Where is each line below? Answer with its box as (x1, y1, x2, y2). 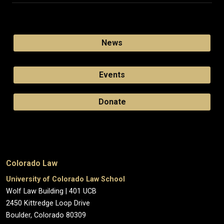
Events (99, 69, 125, 79)
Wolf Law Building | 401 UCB (6, 186, 96, 195)
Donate (98, 96, 126, 106)
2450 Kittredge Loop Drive (6, 198, 90, 207)
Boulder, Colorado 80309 (6, 210, 86, 219)
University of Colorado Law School (6, 174, 125, 183)
